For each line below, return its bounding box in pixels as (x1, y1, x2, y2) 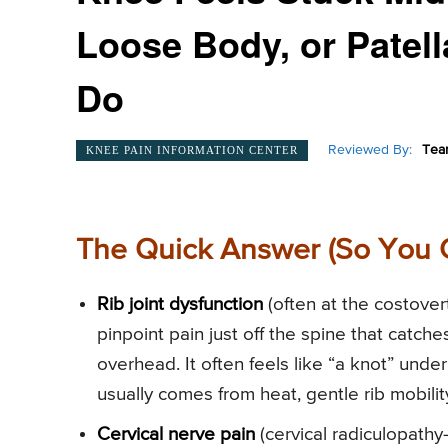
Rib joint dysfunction (97, 294, 263, 314)
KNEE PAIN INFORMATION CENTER (86, 143, 298, 156)
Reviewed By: (328, 143, 412, 158)
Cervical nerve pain (97, 424, 255, 444)
